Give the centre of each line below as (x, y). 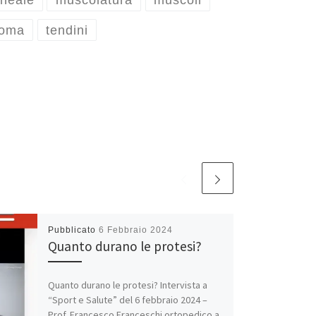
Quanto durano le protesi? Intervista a (127, 285)
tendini (67, 30)
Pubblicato (73, 230)
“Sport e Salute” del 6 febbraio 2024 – (127, 299)
